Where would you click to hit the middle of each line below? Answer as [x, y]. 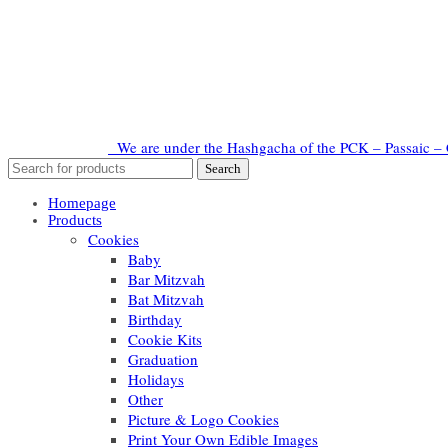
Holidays [156, 379]
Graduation [163, 359]
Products [75, 220]
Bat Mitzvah [166, 299]
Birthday [155, 319]
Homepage [82, 203]
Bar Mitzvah [166, 279]
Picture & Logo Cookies [203, 419]
